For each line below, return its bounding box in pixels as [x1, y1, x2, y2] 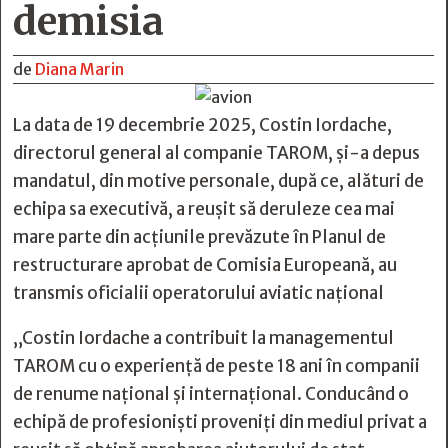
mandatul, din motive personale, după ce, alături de [13, 170, 424, 192]
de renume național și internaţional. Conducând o [13, 383, 409, 405]
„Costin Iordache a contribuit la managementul [13, 327, 394, 349]
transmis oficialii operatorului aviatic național [13, 282, 384, 304]
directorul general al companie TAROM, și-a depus [13, 142, 420, 164]
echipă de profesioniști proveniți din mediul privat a [13, 411, 427, 433]
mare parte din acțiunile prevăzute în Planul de [13, 226, 386, 248]
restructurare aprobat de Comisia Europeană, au [13, 254, 397, 276]
